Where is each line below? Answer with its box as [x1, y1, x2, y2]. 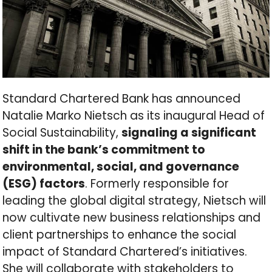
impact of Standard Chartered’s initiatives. [2, 243, 248, 260]
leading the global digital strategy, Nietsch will [2, 192, 267, 209]
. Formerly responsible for [85, 175, 229, 192]
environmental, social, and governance [2, 158, 240, 175]
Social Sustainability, [2, 124, 122, 141]
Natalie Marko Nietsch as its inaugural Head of [2, 107, 265, 124]
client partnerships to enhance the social [2, 226, 237, 243]
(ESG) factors [2, 175, 86, 192]
